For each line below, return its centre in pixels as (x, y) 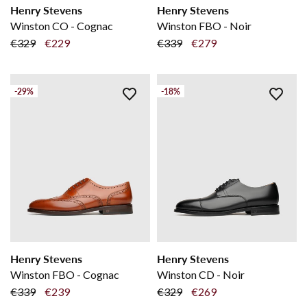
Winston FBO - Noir (204, 26)
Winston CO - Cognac (62, 26)
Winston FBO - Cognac (65, 275)
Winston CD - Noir (201, 275)
